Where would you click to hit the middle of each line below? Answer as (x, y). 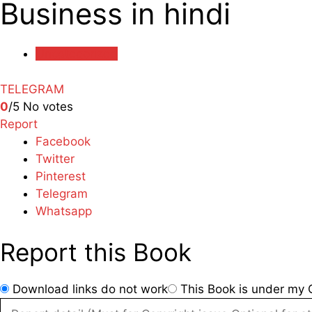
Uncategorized (77, 54)
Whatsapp (64, 211)
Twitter (55, 158)
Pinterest (61, 176)
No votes (48, 106)
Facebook (63, 141)
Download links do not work (90, 289)
